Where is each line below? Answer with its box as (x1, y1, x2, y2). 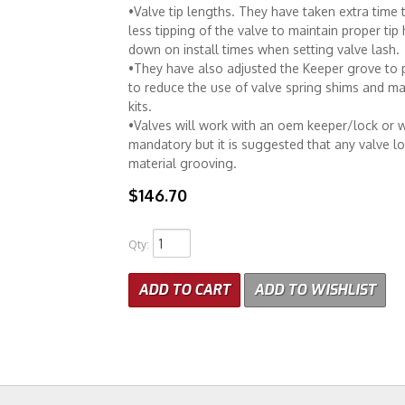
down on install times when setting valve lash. (127, 42, 400, 57)
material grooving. (127, 155, 237, 171)
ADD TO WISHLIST (253, 280, 376, 299)
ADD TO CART (137, 280, 231, 299)
